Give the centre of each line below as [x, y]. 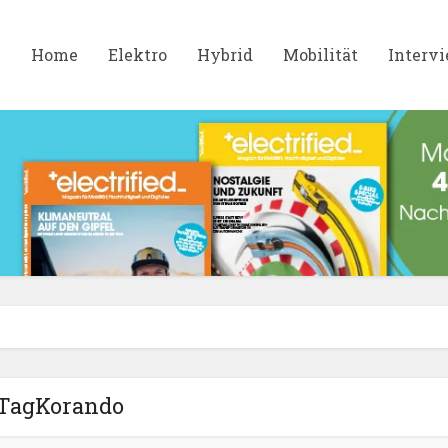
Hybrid [225, 54]
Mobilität [320, 54]
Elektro [137, 54]
